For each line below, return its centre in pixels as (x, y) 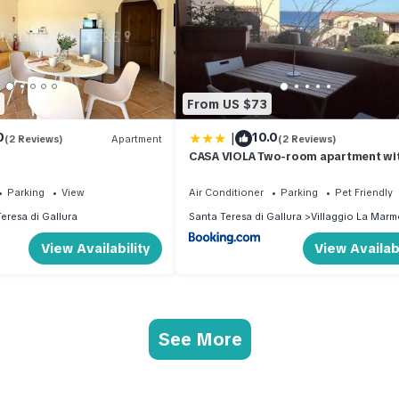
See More (199, 339)
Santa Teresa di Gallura (245, 216)
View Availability (95, 248)
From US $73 (227, 104)
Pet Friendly (364, 192)
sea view (213, 172)
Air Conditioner (226, 192)
